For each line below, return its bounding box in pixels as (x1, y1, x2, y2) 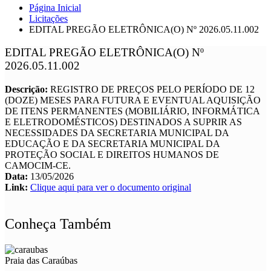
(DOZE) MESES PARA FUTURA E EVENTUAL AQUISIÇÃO (5, 95, 261, 106)
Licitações (29, 13, 68, 24)
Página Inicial (29, 2, 81, 13)
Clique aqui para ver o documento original (30, 182, 191, 193)
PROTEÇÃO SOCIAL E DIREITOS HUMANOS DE (5, 149, 219, 160)
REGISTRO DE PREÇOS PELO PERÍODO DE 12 (50, 84, 255, 95)
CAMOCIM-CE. (5, 160, 71, 171)
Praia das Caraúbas (5, 255, 77, 266)
